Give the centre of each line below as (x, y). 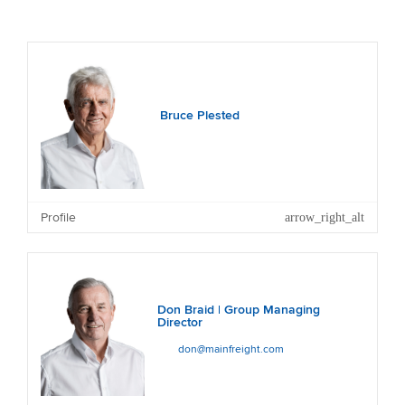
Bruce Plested (200, 116)
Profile (58, 217)
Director (180, 323)
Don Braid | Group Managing (239, 310)
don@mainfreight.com (231, 349)
